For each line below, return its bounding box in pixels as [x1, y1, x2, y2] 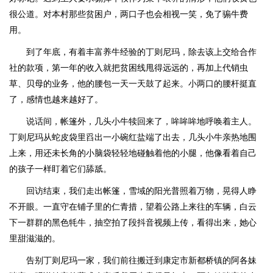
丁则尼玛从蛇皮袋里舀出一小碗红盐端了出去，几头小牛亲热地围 [9, 132, 257, 142]
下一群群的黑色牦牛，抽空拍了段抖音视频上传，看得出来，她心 [9, 218, 257, 227]
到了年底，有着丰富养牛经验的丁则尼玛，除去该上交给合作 [26, 47, 257, 57]
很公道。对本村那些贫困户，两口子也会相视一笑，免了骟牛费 [9, 9, 248, 19]
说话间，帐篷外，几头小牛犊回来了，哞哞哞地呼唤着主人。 [26, 116, 257, 126]
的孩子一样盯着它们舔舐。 [9, 164, 112, 174]
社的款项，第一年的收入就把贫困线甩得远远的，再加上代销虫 [9, 63, 248, 73]
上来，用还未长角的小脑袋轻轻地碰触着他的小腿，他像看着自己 [9, 148, 257, 158]
